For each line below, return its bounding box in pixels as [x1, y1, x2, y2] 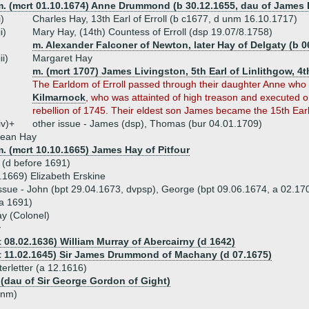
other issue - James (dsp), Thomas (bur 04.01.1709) [32, 118, 262, 129]
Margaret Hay [32, 52, 92, 63]
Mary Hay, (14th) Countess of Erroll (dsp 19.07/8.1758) [32, 26, 272, 37]
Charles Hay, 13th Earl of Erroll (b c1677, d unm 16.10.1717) [32, 13, 297, 24]
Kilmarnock [32, 92, 86, 103]
